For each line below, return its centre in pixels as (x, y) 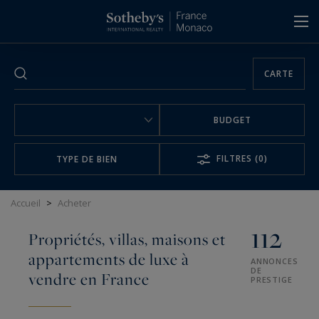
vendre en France (89, 279)
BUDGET (232, 120)
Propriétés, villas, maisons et (127, 239)
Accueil (26, 203)
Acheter (74, 203)
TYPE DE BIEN (87, 159)
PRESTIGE (272, 279)
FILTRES (234, 158)
